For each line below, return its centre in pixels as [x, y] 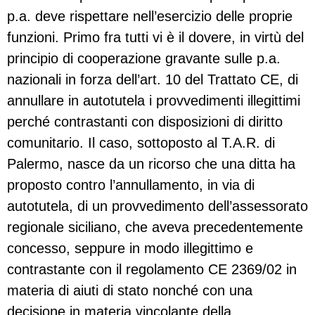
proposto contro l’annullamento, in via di [131, 185]
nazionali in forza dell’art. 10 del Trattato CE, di [153, 79]
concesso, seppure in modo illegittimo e [130, 248]
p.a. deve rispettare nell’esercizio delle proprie [150, 16]
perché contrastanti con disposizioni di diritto [145, 121]
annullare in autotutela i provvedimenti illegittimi [154, 100]
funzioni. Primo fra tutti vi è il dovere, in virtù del [155, 37]
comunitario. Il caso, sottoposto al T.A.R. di [141, 142]
